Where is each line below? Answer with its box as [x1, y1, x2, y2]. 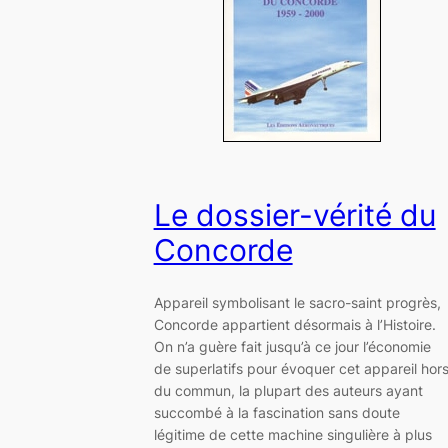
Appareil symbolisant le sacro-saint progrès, [153, 294, 441, 312]
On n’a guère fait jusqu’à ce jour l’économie [153, 338, 431, 356]
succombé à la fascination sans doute [153, 404, 400, 422]
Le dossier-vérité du [153, 196, 436, 233]
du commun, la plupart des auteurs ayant [153, 382, 423, 400]
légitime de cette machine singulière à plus [153, 426, 432, 444]
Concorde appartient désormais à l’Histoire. [153, 316, 436, 334]
